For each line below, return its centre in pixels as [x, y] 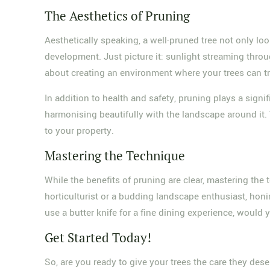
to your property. [80, 131]
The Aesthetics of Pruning [118, 16]
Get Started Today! [98, 237]
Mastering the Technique [115, 155]
